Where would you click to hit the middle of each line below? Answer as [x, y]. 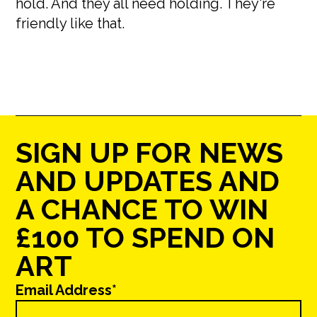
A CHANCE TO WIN [142, 209]
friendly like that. [70, 23]
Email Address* [67, 290]
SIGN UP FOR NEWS [150, 152]
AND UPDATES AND [148, 181]
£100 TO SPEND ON [145, 237]
